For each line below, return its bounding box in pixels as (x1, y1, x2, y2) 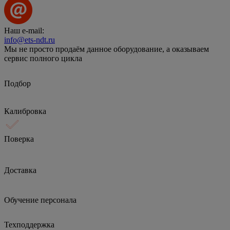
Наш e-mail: (4, 26, 44, 35)
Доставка (4, 165, 36, 175)
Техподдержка (4, 220, 54, 229)
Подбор (4, 79, 31, 88)
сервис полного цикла (4, 53, 82, 63)
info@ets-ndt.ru (4, 35, 55, 44)
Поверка (4, 134, 34, 143)
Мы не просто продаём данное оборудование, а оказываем (4, 44, 209, 53)
